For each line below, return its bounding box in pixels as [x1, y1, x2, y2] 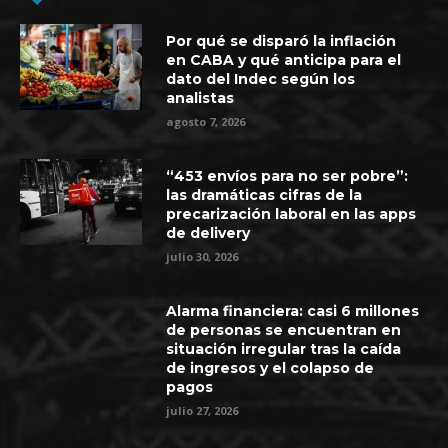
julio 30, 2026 [166, 249, 239, 264]
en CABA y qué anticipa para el [166, 51, 402, 69]
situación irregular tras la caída [166, 340, 402, 358]
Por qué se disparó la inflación [166, 32, 397, 50]
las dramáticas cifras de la [166, 186, 363, 204]
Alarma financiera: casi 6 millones [166, 302, 420, 320]
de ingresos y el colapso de [166, 359, 375, 377]
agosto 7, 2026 [166, 114, 246, 129]
